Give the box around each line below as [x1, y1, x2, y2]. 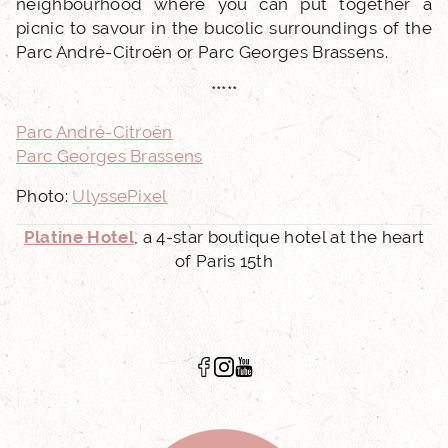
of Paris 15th [174, 251, 274, 271]
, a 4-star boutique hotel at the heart [134, 227, 425, 247]
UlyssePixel [72, 186, 168, 206]
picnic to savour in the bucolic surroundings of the [16, 18, 432, 38]
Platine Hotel [23, 227, 134, 247]
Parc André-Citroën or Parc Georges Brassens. [16, 42, 389, 62]
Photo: [16, 186, 73, 206]
